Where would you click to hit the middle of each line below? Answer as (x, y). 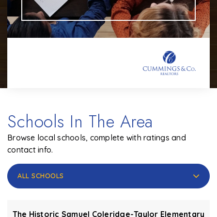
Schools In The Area (80, 122)
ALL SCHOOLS (41, 176)
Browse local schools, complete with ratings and (97, 138)
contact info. (30, 150)
